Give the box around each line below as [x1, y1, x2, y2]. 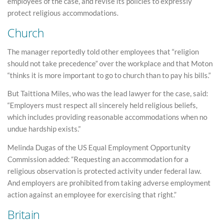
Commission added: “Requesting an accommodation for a [7, 154, 189, 164]
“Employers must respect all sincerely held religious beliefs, [7, 101, 197, 110]
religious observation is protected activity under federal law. [7, 166, 201, 175]
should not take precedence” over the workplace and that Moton [7, 58, 213, 68]
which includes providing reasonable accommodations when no [7, 112, 207, 122]
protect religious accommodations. [7, 8, 118, 17]
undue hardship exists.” [7, 124, 81, 134]
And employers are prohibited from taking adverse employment [7, 178, 211, 187]
